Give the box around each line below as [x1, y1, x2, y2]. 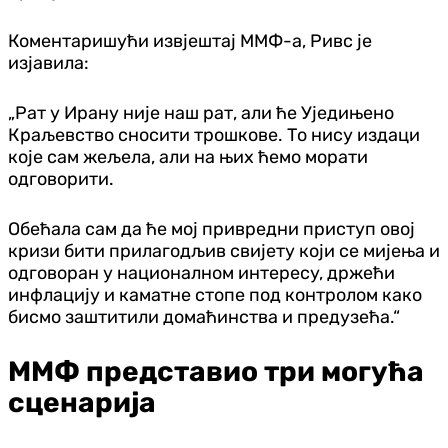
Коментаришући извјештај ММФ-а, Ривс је [8, 29, 372, 52]
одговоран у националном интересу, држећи [8, 261, 395, 284]
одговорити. [8, 167, 114, 190]
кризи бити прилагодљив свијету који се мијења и [8, 239, 440, 262]
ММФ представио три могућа [8, 354, 424, 388]
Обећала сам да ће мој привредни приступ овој [8, 217, 415, 240]
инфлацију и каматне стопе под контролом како [8, 283, 422, 306]
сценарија [8, 385, 156, 419]
